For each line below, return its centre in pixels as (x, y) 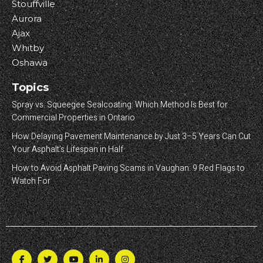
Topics (30, 87)
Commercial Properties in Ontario (73, 118)
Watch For (31, 181)
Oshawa (30, 63)
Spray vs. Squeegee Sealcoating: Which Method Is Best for (120, 105)
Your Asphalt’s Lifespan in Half (68, 149)
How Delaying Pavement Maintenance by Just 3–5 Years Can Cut (131, 136)
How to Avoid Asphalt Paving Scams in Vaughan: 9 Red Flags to (128, 168)
